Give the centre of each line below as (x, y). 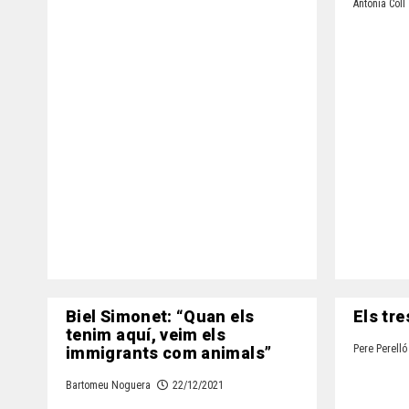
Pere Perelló (380, 349)
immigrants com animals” (169, 354)
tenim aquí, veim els (146, 336)
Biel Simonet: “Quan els (160, 318)
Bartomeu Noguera (108, 386)
